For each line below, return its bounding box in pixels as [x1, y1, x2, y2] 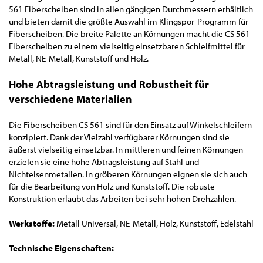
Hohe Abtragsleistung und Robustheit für [9, 77, 209, 91]
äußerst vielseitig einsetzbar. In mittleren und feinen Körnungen [9, 144, 243, 155]
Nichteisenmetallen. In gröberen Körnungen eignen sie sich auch [9, 168, 247, 180]
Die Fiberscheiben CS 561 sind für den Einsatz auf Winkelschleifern [9, 119, 252, 130]
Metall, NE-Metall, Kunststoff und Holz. [9, 53, 149, 64]
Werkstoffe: [9, 218, 56, 229]
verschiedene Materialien [9, 92, 132, 106]
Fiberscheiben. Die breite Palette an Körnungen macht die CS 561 [9, 28, 250, 39]
